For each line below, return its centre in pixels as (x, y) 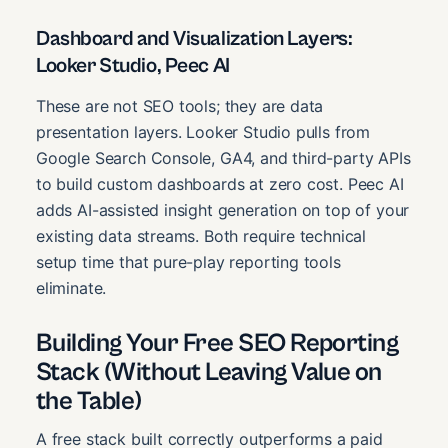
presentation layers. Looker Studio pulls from (203, 131)
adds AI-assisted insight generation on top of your (223, 209)
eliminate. (71, 287)
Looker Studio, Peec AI (133, 65)
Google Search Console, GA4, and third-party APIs (223, 157)
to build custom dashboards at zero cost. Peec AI (220, 183)
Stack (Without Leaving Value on (209, 371)
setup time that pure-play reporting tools (188, 261)
